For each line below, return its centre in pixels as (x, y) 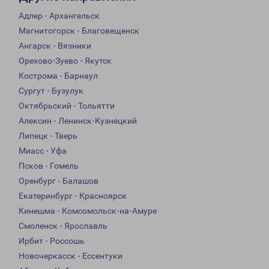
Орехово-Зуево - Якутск (65, 61)
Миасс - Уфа (43, 151)
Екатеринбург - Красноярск (73, 196)
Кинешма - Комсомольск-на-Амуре (88, 211)
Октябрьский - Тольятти (67, 106)
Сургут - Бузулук (51, 91)
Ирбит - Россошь (52, 241)
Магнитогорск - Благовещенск (79, 31)
